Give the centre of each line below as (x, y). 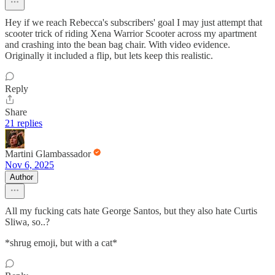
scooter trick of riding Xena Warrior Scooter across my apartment (131, 33)
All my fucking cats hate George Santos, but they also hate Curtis (131, 211)
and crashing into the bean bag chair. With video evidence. (118, 44)
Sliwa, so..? (27, 222)
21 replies (24, 123)
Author (21, 177)
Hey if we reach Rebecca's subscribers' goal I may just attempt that (134, 22)
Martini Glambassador (48, 153)
